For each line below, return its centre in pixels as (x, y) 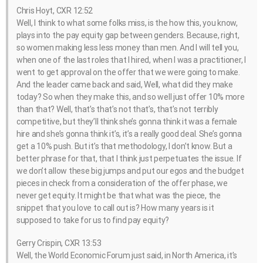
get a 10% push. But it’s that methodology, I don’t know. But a (124, 146)
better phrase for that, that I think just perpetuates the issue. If (129, 159)
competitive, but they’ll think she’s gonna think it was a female (127, 122)
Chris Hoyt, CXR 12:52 (55, 11)
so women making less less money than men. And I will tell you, (128, 48)
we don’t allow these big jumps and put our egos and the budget (130, 171)
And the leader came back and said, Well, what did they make (125, 85)
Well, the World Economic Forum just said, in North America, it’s (127, 256)
